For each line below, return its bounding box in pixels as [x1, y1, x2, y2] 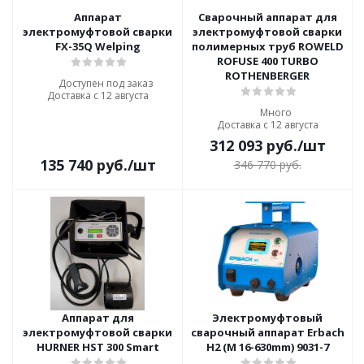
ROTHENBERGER [225, 68, 310, 83]
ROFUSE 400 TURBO [216, 54, 318, 68]
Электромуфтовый [212, 310, 323, 325]
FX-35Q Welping [54, 39, 141, 54]
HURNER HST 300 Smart [36, 340, 159, 354]
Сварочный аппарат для [197, 10, 337, 24]
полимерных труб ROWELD [191, 39, 344, 54]
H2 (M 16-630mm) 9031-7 [206, 340, 329, 354]
